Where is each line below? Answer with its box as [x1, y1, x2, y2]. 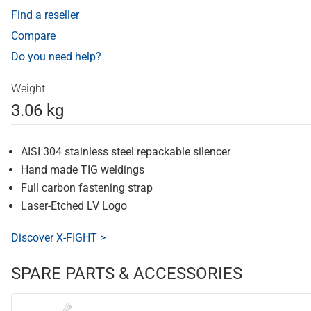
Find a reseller [11, 8, 79, 22]
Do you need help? [11, 50, 101, 64]
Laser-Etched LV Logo [21, 199, 127, 213]
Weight [11, 82, 45, 96]
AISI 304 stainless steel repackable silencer [21, 145, 230, 159]
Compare [11, 29, 56, 43]
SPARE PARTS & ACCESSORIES [11, 264, 242, 284]
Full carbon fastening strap [21, 181, 153, 195]
